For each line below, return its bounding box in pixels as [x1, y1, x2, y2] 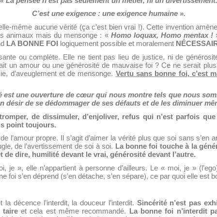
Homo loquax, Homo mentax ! [110, 31, 214, 39]
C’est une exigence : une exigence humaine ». [31, 10, 186, 18]
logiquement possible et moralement [58, 39, 174, 47]
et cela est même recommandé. [17, 207, 129, 216]
